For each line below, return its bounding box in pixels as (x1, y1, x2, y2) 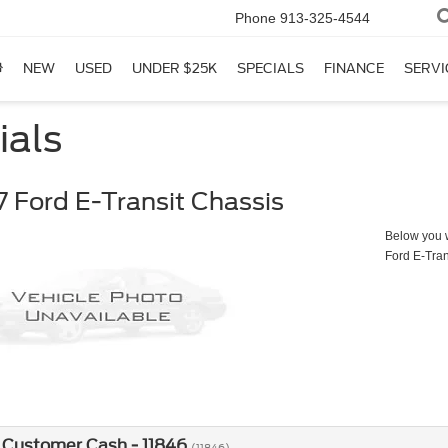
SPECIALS (237, 61, 304, 77)
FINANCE (324, 61, 384, 77)
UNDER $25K (132, 61, 217, 77)
